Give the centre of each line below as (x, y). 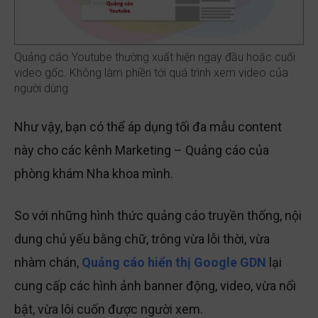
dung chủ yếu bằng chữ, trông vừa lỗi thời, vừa (142, 241)
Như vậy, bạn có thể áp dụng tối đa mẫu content (148, 128)
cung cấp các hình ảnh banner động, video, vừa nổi (155, 287)
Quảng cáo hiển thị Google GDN (174, 264)
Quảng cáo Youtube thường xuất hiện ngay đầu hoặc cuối (155, 59)
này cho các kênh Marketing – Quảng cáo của (142, 152)
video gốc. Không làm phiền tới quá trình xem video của (151, 75)
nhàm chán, (48, 264)
